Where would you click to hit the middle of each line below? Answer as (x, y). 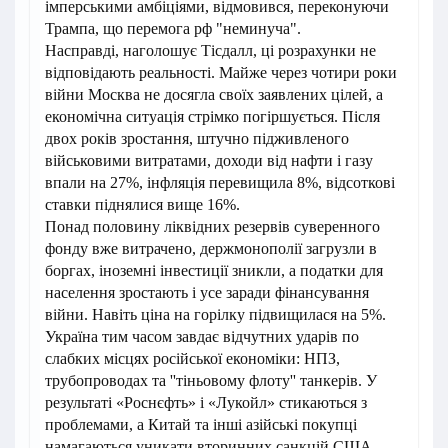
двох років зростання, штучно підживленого (197, 139)
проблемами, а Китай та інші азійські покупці (201, 425)
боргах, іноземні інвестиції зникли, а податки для (214, 271)
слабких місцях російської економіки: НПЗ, (192, 359)
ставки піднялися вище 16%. (142, 205)
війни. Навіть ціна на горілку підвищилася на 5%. (215, 315)
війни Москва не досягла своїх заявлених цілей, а (214, 95)
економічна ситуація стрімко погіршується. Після (212, 117)
